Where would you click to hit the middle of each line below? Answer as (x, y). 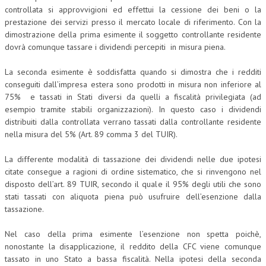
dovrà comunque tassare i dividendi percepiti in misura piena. (115, 47)
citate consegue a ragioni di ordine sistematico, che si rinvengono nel (133, 172)
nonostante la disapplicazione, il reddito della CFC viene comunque (133, 246)
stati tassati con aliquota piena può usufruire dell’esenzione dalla (133, 197)
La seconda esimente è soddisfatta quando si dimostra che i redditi (133, 72)
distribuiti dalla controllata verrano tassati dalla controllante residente (133, 122)
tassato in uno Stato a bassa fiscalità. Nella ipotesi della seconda (133, 259)
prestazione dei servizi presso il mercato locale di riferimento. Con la (133, 22)
